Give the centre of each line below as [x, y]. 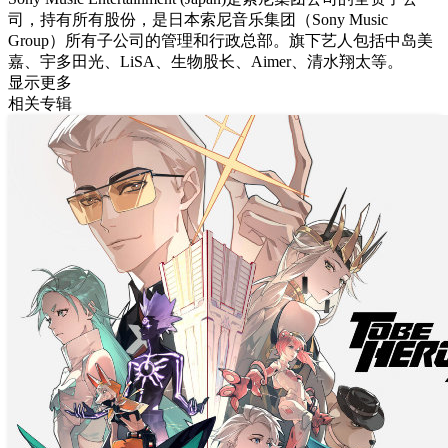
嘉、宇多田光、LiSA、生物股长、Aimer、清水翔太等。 [205, 61]
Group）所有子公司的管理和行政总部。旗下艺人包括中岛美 [220, 40]
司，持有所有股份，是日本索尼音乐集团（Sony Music [198, 19]
